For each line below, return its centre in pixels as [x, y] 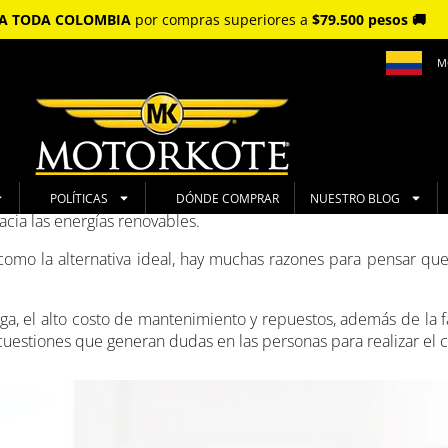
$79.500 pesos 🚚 [369, 19]
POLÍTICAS [78, 198]
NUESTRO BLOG [354, 198]
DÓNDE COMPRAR [227, 198]
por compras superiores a [221, 19]
